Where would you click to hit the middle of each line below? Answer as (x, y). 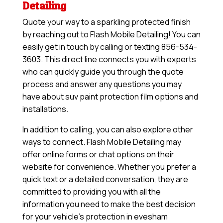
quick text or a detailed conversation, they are (105, 179)
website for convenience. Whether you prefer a (109, 167)
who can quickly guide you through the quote (103, 72)
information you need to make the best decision (109, 204)
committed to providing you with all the (91, 192)
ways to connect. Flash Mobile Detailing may (102, 142)
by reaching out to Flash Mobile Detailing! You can (111, 35)
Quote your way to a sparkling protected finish (106, 22)
